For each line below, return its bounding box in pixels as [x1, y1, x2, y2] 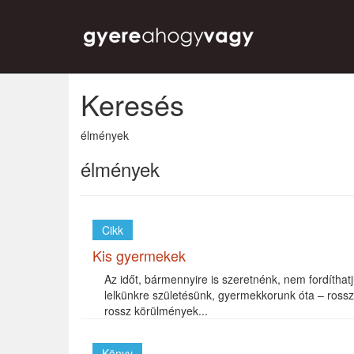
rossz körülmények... [104, 303, 208, 318]
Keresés [81, 84, 184, 124]
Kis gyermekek [92, 245, 186, 265]
